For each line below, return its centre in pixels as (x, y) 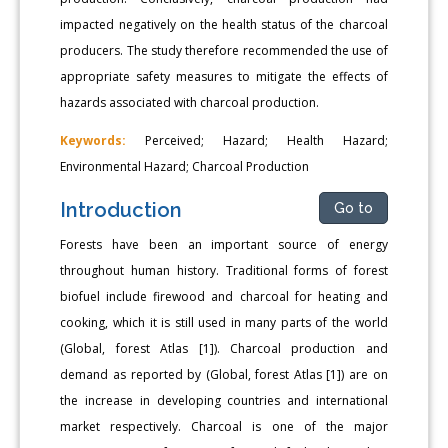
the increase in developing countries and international (224, 400)
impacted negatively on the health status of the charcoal (224, 24)
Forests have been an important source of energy (224, 244)
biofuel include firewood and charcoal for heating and (224, 296)
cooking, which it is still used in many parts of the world (224, 322)
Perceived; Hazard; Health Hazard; (257, 140)
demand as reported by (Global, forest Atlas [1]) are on (224, 374)
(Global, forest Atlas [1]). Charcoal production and (224, 348)
